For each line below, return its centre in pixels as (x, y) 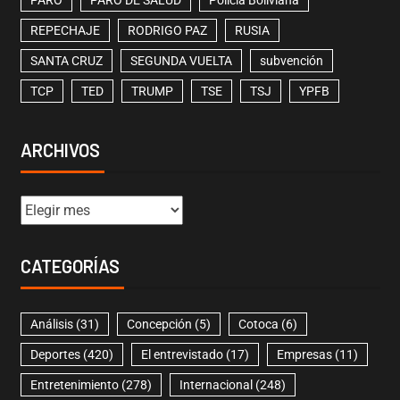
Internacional (216, 385)
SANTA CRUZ (66, 61)
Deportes (55, 355)
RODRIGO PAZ (167, 31)
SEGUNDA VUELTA (181, 61)
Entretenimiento (74, 385)
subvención (291, 61)
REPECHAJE (65, 31)
